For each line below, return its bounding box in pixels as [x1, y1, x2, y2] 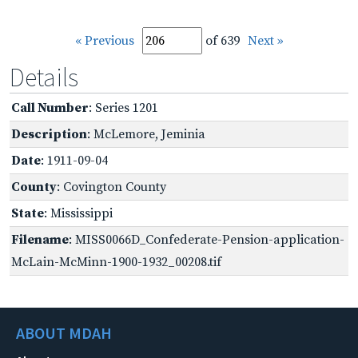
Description [11, 125, 87, 142]
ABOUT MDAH [16, 322, 112, 343]
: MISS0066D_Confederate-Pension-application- [69, 231, 344, 248]
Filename [11, 231, 69, 248]
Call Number [11, 99, 89, 116]
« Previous [74, 32, 134, 49]
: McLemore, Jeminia [87, 125, 205, 142]
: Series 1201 [89, 99, 158, 116]
